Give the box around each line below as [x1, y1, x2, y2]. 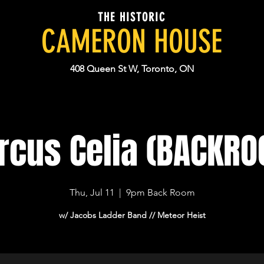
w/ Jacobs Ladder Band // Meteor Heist [58, 210, 206, 220]
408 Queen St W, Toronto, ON [70, 63, 194, 74]
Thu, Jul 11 [69, 187, 114, 198]
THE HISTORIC [98, 10, 166, 24]
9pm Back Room [126, 187, 195, 198]
